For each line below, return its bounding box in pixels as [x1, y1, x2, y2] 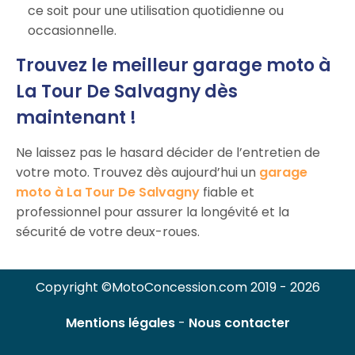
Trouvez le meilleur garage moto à [16, 52, 331, 78]
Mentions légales [65, 313, 175, 332]
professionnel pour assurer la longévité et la [16, 202, 289, 221]
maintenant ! [16, 105, 136, 130]
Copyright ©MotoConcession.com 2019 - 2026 [35, 277, 320, 296]
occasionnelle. [28, 21, 116, 40]
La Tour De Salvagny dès [16, 78, 238, 104]
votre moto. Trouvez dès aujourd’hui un [16, 162, 259, 181]
